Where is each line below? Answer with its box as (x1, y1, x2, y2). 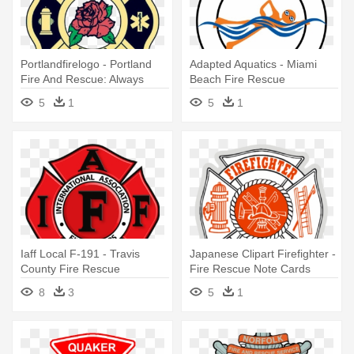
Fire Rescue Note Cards (190, 262, 311, 276)
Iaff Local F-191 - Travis (21, 247, 140, 261)
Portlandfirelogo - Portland (21, 58, 152, 71)
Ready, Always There (21, 88, 126, 101)
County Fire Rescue (21, 262, 120, 276)
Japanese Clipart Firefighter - (190, 247, 336, 261)
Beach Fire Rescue (190, 73, 285, 86)
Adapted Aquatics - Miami (190, 58, 317, 71)
